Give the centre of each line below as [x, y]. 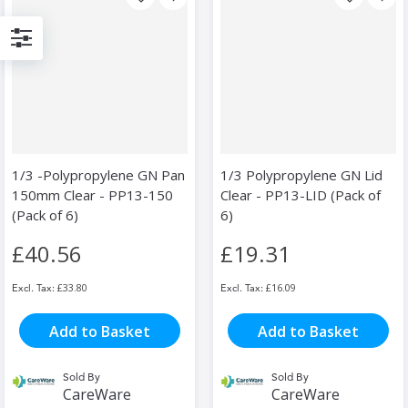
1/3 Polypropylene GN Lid [301, 175]
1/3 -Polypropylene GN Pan [98, 175]
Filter [30, 62]
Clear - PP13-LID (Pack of [301, 195]
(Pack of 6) [45, 215]
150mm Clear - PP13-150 [92, 195]
